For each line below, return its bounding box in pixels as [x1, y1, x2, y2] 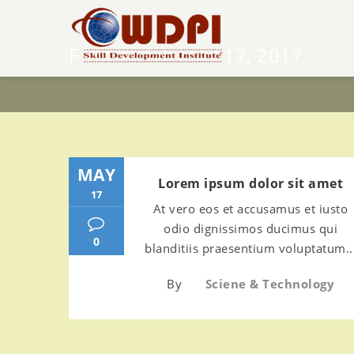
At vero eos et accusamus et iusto [153, 201, 348, 217]
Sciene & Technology [205, 276, 334, 292]
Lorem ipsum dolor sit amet [158, 175, 343, 192]
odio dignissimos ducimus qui [164, 220, 337, 236]
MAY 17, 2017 [178, 42, 303, 68]
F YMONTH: [69, 42, 178, 68]
